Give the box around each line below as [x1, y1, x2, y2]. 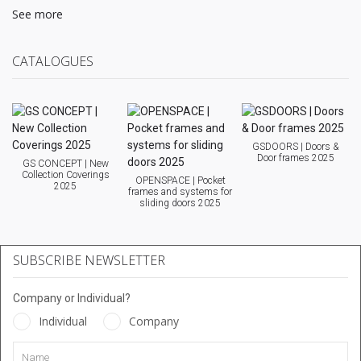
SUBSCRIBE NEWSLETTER [13, 251, 165, 270]
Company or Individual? [13, 292, 131, 305]
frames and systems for [128, 186, 233, 198]
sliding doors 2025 [139, 197, 222, 210]
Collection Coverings [21, 169, 110, 181]
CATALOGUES [12, 52, 93, 71]
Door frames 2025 [256, 152, 334, 164]
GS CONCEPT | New [22, 158, 109, 170]
